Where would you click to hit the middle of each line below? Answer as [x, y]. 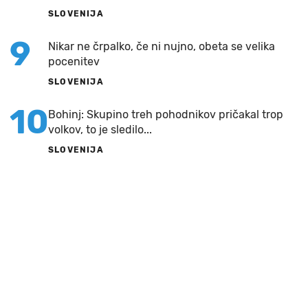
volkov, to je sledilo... [100, 129]
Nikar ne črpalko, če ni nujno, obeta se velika [162, 46]
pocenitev [74, 61]
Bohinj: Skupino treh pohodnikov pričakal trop [166, 114]
